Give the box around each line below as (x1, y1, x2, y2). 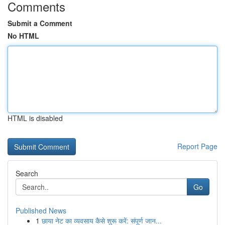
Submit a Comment (8, 18, 72, 28)
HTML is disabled (8, 113, 63, 123)
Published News (16, 205, 66, 215)
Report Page (177, 141, 217, 151)
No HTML (8, 31, 39, 41)
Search (16, 168, 38, 178)
